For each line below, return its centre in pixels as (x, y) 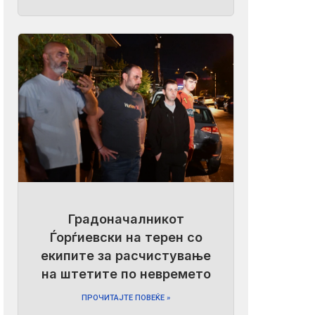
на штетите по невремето (126, 274)
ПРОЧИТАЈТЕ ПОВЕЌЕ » (126, 298)
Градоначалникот (126, 219)
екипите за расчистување (126, 256)
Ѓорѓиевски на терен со (126, 238)
